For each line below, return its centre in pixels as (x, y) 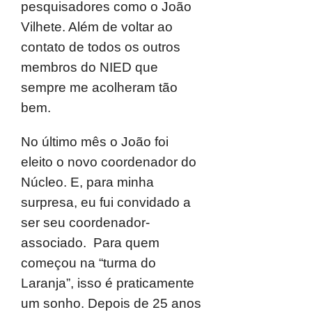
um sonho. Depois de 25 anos (111, 303)
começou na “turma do (88, 263)
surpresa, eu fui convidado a (106, 202)
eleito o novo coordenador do (109, 162)
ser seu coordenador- (85, 223)
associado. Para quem (90, 243)
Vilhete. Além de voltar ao (97, 27)
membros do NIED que (89, 67)
